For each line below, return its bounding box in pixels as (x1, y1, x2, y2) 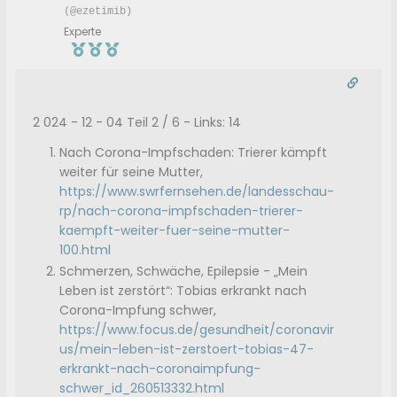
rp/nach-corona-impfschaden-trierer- (59, 202, 304, 221)
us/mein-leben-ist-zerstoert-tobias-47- (59, 340, 315, 359)
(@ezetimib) (64, 5, 133, 19)
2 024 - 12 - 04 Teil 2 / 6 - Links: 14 (33, 113, 242, 132)
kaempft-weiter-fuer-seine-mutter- (59, 222, 291, 240)
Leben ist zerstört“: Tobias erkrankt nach (59, 282, 307, 300)
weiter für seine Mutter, (59, 163, 204, 182)
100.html (59, 241, 112, 260)
